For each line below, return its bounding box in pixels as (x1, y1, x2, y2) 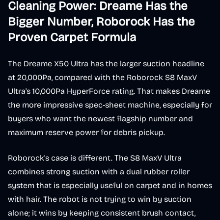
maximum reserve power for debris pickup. (8, 128, 165, 137)
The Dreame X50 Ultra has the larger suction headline (8, 59, 204, 68)
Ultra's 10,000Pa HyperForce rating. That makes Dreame (8, 86, 210, 96)
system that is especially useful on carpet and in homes (8, 181, 212, 190)
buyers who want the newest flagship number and (8, 114, 193, 123)
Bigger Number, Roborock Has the (8, 15, 195, 28)
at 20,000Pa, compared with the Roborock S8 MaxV (8, 73, 197, 82)
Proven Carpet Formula (8, 30, 136, 44)
